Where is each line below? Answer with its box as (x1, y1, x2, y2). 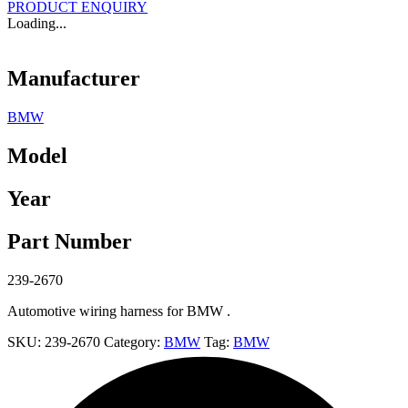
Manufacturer (7, 66, 140, 91)
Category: (104, 333, 164, 350)
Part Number (7, 229, 132, 253)
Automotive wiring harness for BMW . (7, 302, 230, 319)
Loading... (7, 15, 66, 32)
